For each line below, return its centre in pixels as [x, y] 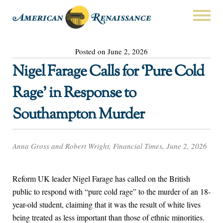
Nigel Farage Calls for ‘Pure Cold [108, 72]
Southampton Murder [78, 114]
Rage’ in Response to [74, 93]
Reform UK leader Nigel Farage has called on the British [101, 179]
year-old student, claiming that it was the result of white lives [107, 205]
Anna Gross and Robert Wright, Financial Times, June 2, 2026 [110, 146]
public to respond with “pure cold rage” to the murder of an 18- [111, 192]
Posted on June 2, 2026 [111, 51]
